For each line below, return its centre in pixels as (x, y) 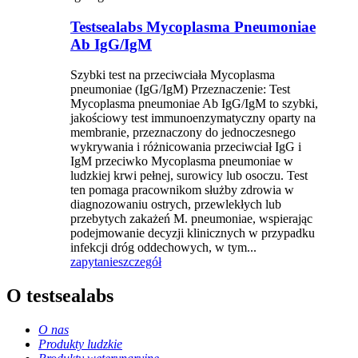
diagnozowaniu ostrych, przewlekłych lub (176, 205)
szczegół (140, 262)
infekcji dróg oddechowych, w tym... (163, 248)
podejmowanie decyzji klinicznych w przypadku (193, 233)
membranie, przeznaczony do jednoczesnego (183, 133)
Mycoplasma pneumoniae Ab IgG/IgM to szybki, (194, 104)
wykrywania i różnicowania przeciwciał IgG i (186, 147)
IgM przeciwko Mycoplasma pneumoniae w (182, 161)
